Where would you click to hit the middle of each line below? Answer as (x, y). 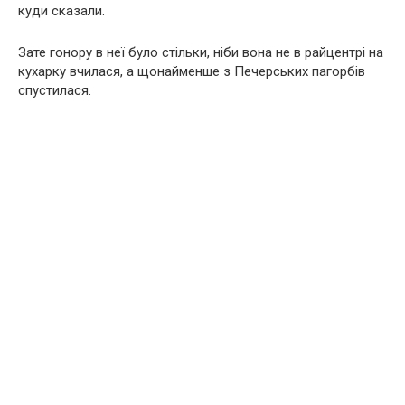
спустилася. (55, 91)
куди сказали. (61, 11)
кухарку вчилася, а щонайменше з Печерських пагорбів (192, 72)
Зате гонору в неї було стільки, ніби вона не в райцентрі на (201, 53)
